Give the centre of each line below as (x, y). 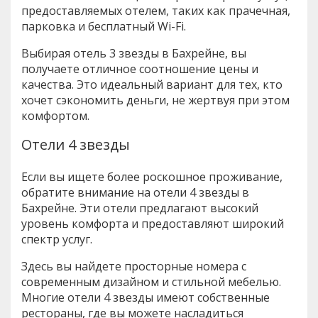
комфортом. (55, 115)
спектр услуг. (57, 239)
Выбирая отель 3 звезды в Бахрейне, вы (134, 53)
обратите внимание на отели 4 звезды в (135, 192)
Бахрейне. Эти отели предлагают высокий (140, 208)
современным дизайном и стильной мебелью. (151, 281)
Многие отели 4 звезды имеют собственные (146, 297)
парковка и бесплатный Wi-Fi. (104, 26)
